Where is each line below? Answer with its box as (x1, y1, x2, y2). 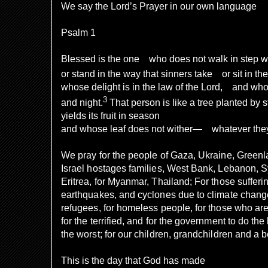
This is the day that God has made (61, 255, 205, 266)
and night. (61, 97, 103, 108)
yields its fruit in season (61, 110, 160, 121)
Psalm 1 (61, 28, 96, 38)
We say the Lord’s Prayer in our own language (61, 1, 257, 11)
